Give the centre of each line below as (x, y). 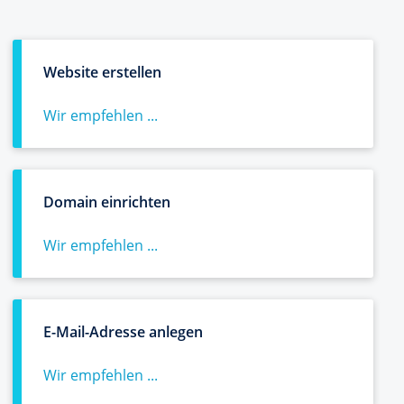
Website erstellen (102, 72)
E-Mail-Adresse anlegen (123, 332)
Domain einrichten (107, 202)
